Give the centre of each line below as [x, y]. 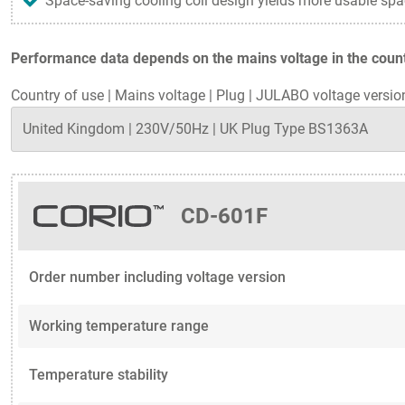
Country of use [57, 96]
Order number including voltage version [157, 277]
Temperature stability [99, 374]
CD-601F [225, 216]
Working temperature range [119, 325]
